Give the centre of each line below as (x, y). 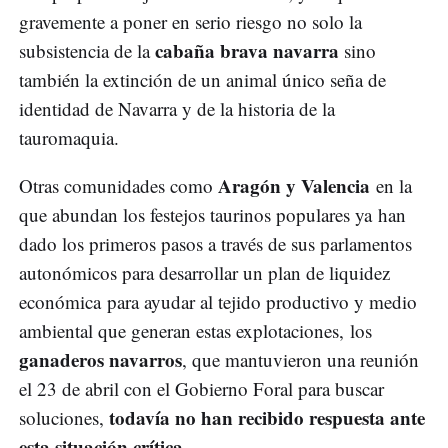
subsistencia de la (87, 51)
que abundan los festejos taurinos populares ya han (212, 215)
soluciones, (64, 418)
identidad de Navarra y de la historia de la (177, 109)
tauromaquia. (69, 138)
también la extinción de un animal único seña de (202, 80)
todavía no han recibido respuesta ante (267, 418)
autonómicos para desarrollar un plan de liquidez (204, 273)
